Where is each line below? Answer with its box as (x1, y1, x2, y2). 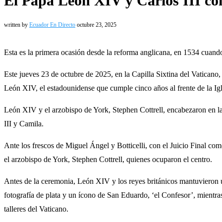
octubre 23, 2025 (77, 21, 116, 28)
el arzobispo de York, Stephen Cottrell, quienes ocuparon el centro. (4, 155, 212, 164)
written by (4, 21, 29, 28)
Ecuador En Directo (29, 21, 75, 28)
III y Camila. (4, 119, 44, 128)
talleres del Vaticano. (4, 204, 68, 213)
